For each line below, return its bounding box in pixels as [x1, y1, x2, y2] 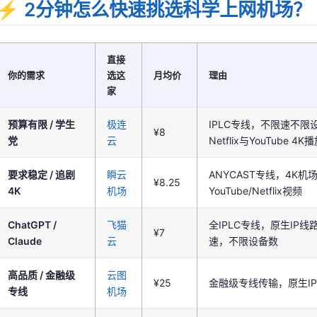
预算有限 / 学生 [8, 117, 75, 130]
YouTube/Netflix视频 [209, 184, 302, 197]
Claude [8, 234, 42, 247]
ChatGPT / [8, 218, 57, 231]
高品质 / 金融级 [8, 268, 75, 281]
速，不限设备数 [209, 234, 278, 247]
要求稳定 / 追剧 [8, 168, 75, 180]
